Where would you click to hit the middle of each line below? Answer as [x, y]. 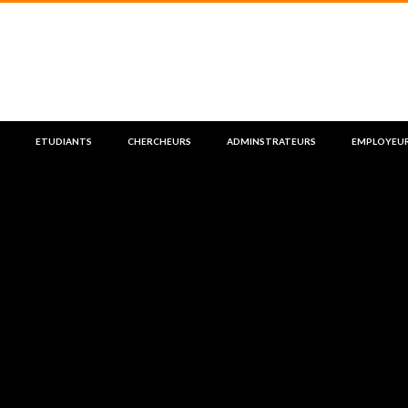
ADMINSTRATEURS [271, 141]
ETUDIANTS [64, 141]
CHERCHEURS [159, 141]
